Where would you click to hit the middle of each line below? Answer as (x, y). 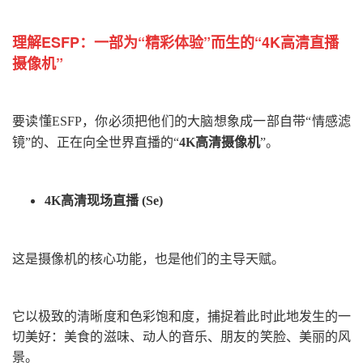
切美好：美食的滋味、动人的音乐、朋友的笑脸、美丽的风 (181, 336)
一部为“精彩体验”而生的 (174, 42)
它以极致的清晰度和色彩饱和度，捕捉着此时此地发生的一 (181, 316)
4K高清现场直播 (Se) (104, 200)
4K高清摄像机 (220, 142)
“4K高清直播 (297, 42)
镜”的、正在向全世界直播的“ (96, 142)
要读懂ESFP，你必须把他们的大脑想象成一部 (146, 121)
